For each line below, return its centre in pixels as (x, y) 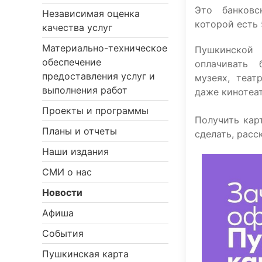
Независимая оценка (91, 14)
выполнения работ (85, 90)
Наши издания (75, 152)
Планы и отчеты (80, 131)
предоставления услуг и (99, 76)
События (63, 234)
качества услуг (77, 28)
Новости (62, 193)
